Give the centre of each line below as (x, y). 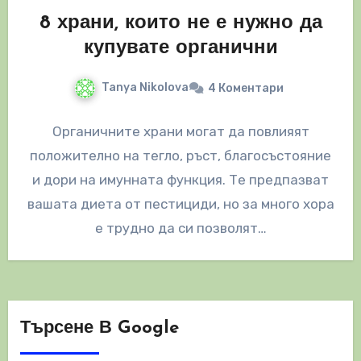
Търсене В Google (99, 329)
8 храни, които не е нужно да (180, 24)
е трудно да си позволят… (180, 228)
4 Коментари (246, 89)
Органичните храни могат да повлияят (180, 132)
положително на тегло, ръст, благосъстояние (180, 156)
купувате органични (180, 49)
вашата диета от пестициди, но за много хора (180, 204)
